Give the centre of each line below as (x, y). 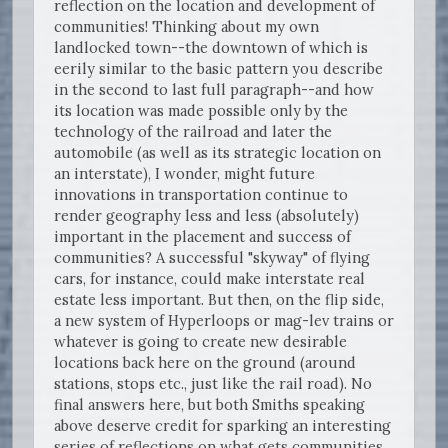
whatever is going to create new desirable (200, 342)
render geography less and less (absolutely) (206, 216)
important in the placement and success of (202, 237)
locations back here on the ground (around (205, 363)
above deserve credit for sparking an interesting (222, 426)
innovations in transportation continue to (201, 195)
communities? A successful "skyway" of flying (212, 258)
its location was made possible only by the (201, 111)
